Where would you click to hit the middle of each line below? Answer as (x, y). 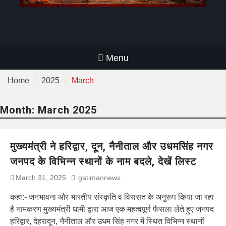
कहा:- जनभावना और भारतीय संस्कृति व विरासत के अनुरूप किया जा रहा (112, 197)
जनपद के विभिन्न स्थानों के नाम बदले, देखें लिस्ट (103, 161)
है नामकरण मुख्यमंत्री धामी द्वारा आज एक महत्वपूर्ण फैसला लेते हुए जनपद (112, 209)
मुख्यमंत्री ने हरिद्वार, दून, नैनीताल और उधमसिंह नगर (112, 146)
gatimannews (99, 177)
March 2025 (67, 110)
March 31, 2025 (41, 177)
